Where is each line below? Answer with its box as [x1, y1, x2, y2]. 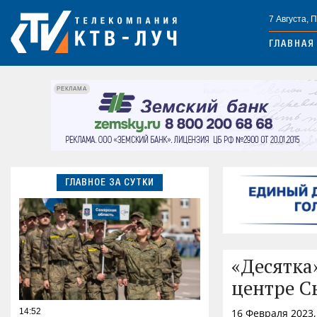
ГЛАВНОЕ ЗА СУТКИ [65, 178, 154, 188]
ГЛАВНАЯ [269, 40, 315, 50]
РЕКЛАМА [57, 85, 87, 92]
